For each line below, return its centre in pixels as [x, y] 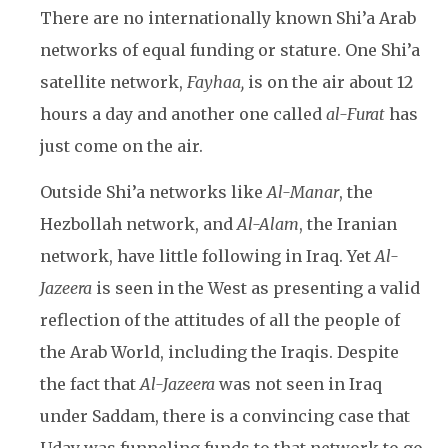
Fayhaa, [217, 82]
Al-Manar [301, 192]
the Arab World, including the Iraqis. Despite [219, 352]
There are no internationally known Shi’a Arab [228, 18]
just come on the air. [121, 146]
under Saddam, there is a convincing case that [225, 416]
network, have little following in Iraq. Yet [207, 256]
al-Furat [355, 114]
